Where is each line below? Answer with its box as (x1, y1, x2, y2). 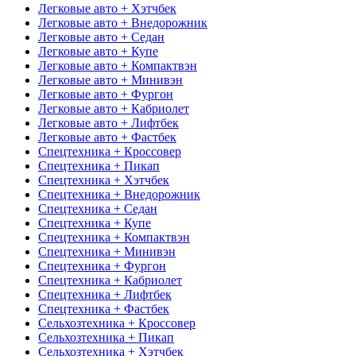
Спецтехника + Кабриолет (38, 273, 182, 287)
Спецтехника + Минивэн (38, 244, 176, 258)
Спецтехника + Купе (38, 215, 151, 230)
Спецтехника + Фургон (38, 258, 166, 273)
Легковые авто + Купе (38, 44, 158, 58)
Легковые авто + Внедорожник (38, 15, 207, 29)
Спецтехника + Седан (38, 201, 157, 215)
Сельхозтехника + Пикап (38, 330, 174, 344)
